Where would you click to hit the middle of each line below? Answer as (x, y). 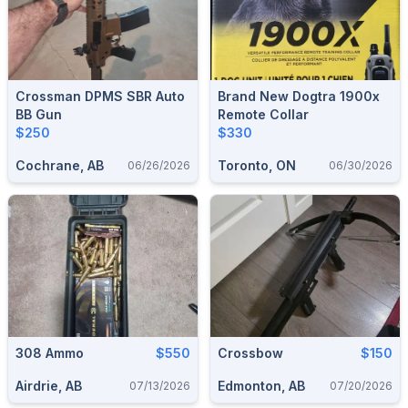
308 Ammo (50, 353)
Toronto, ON (257, 165)
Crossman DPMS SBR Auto (100, 96)
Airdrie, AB (49, 386)
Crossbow (250, 353)
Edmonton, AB (261, 386)
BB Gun (39, 114)
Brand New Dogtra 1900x (299, 96)
